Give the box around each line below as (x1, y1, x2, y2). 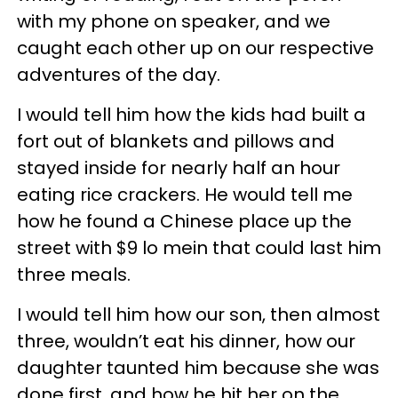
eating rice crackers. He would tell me (17, 182, 353, 207)
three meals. (17, 262, 131, 287)
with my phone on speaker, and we (17, 9, 330, 34)
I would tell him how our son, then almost (17, 302, 380, 327)
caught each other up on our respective (17, 36, 374, 60)
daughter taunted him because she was (17, 355, 379, 380)
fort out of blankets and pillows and (17, 129, 335, 154)
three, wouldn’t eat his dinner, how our (17, 329, 355, 354)
